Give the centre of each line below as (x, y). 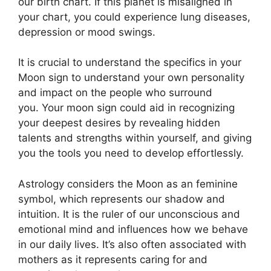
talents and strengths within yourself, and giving (135, 138)
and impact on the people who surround (115, 93)
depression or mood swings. (87, 32)
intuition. (39, 214)
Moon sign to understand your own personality (131, 77)
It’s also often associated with (174, 244)
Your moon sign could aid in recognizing (138, 108)
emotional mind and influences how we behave (133, 229)
